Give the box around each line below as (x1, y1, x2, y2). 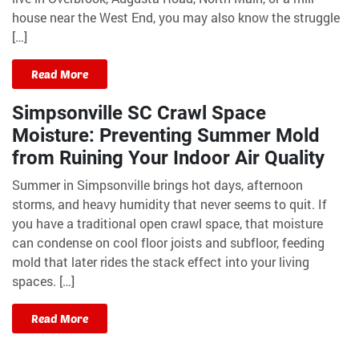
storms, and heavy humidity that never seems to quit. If (12, 195, 327, 212)
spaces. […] (12, 272, 75, 289)
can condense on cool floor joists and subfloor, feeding (12, 233, 325, 251)
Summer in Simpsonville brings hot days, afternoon (12, 175, 303, 193)
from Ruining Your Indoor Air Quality (12, 146, 325, 169)
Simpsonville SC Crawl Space (12, 101, 266, 124)
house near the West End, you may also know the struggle (12, 8, 340, 26)
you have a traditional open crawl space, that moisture (12, 214, 323, 232)
